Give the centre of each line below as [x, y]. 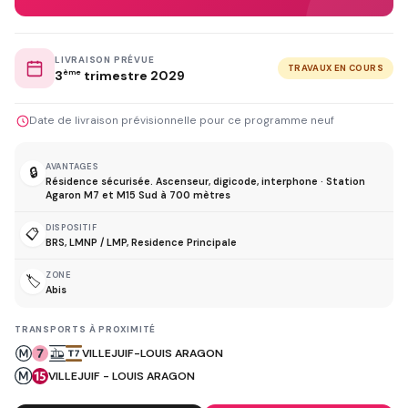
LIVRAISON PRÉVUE [105, 60]
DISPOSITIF [71, 227]
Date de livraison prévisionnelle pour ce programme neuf [182, 120]
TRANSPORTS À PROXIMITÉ [86, 329]
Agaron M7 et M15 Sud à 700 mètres [138, 194]
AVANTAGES [72, 166]
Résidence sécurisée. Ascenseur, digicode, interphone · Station [205, 181]
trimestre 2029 [133, 76]
